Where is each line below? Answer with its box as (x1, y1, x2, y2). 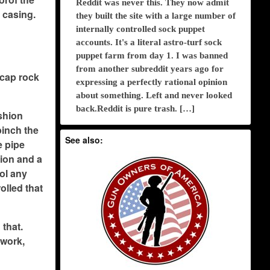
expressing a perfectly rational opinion (76, 77, 228, 87)
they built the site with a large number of (76, 11, 236, 21)
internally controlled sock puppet (76, 24, 206, 34)
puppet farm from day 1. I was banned (76, 51, 228, 61)
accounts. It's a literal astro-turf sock (76, 37, 222, 48)
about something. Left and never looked (76, 90, 233, 101)
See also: (65, 133, 104, 146)
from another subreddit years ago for (76, 64, 224, 74)
